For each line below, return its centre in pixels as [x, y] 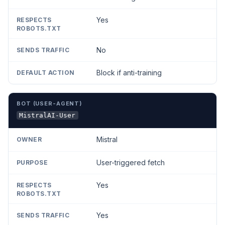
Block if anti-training [129, 72]
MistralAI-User [47, 115]
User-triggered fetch [130, 162]
